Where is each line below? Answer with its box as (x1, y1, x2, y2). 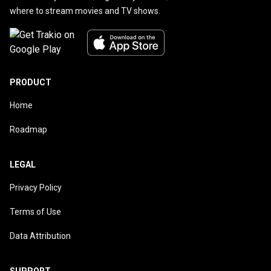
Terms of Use (10, 207, 61, 217)
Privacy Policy (10, 183, 62, 193)
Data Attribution (10, 231, 71, 241)
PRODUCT (10, 77, 51, 88)
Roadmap (10, 125, 47, 135)
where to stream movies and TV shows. (10, 6, 160, 16)
